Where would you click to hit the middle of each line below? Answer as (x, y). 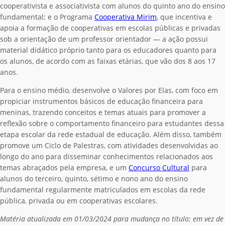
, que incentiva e (184, 17)
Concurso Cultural (159, 167)
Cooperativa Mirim (126, 17)
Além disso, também (187, 134)
